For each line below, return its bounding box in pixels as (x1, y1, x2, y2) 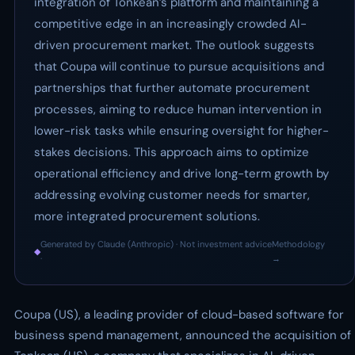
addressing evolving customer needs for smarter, (34, 187, 310, 203)
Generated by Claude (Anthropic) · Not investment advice (40, 239, 272, 250)
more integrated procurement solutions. (34, 208, 260, 224)
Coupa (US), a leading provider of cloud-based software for (14, 307, 344, 323)
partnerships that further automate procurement (34, 80, 310, 96)
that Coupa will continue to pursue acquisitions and (34, 59, 324, 74)
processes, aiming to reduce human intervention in (34, 101, 322, 117)
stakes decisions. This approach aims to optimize (34, 144, 309, 160)
